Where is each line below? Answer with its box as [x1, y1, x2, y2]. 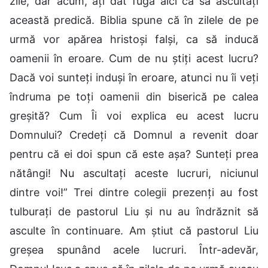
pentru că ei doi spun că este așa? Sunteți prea [10, 147, 258, 160]
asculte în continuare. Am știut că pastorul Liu [10, 224, 258, 237]
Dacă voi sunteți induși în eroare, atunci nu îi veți [10, 71, 258, 84]
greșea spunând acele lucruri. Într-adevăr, [10, 243, 258, 256]
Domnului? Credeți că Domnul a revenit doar [10, 128, 258, 141]
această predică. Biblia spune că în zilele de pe [10, 13, 258, 26]
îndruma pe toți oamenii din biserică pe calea [10, 90, 258, 103]
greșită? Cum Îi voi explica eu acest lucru [10, 109, 258, 122]
